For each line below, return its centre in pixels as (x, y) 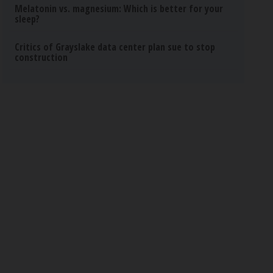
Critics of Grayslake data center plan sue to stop (115, 47)
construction (41, 57)
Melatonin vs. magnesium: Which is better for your (119, 9)
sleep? (27, 19)
